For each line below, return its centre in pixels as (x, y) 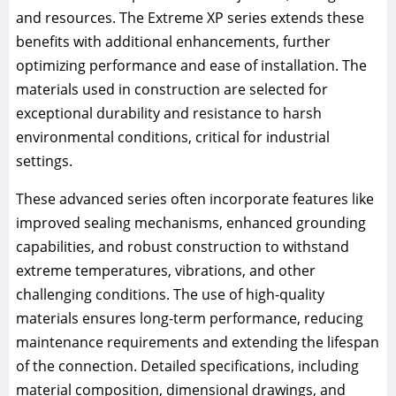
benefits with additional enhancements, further (173, 41)
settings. (44, 160)
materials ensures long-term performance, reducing (190, 318)
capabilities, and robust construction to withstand (183, 246)
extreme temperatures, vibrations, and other (166, 270)
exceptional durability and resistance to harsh (169, 113)
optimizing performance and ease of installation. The (191, 65)
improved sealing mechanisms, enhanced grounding (191, 222)
